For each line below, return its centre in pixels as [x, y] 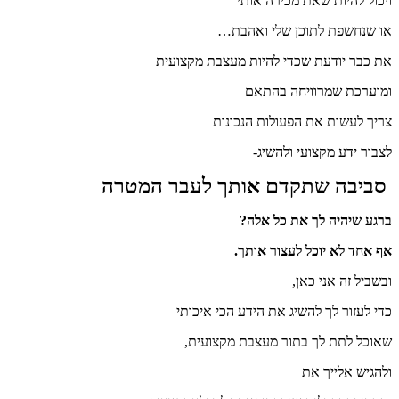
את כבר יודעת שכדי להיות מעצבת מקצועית [272, 61]
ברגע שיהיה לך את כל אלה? [316, 220]
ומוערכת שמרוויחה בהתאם [318, 91]
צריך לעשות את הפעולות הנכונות [302, 121]
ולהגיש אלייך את [347, 371]
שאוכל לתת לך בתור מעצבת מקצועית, [288, 341]
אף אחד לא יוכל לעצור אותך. [313, 250]
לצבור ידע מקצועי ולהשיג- [321, 151]
